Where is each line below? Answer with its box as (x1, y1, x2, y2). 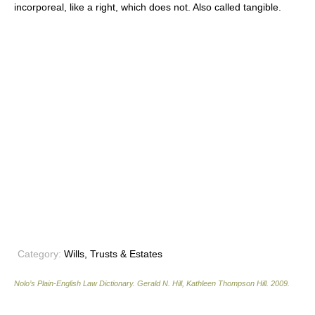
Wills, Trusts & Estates (61, 248, 162, 259)
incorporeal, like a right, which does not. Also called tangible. (14, 1, 281, 13)
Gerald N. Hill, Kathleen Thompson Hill (137, 279, 266, 288)
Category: (18, 248, 61, 259)
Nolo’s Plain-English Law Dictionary (14, 279, 133, 288)
